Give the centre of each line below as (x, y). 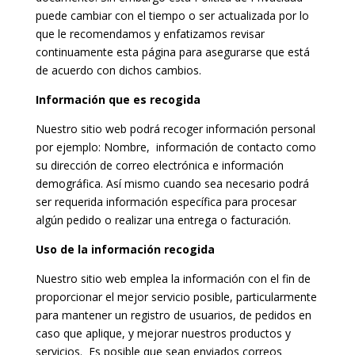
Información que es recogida (118, 99)
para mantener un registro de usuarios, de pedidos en (173, 315)
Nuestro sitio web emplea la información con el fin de (173, 279)
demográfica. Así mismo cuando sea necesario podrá (172, 183)
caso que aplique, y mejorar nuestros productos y (163, 333)
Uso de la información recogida (125, 249)
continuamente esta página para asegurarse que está (172, 52)
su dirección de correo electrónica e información (159, 165)
